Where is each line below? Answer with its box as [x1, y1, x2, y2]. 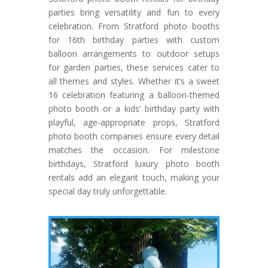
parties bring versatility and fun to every [48, 7, 220, 19]
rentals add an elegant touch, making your [48, 172, 220, 184]
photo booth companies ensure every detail [48, 130, 220, 142]
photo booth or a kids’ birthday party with [48, 103, 220, 115]
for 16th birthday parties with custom [48, 34, 220, 46]
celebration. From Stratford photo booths [48, 20, 220, 32]
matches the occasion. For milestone [48, 144, 220, 156]
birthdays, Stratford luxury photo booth [48, 158, 220, 170]
